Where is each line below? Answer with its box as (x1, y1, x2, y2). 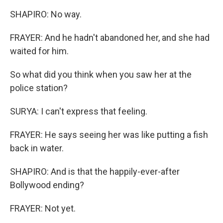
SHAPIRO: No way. (10, 9, 82, 19)
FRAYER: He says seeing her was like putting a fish (10, 129, 208, 140)
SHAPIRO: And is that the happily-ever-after (10, 166, 180, 177)
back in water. (10, 143, 64, 153)
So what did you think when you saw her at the (10, 69, 192, 80)
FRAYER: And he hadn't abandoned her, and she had (10, 32, 210, 43)
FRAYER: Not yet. (10, 203, 76, 214)
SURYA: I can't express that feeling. (10, 106, 147, 116)
